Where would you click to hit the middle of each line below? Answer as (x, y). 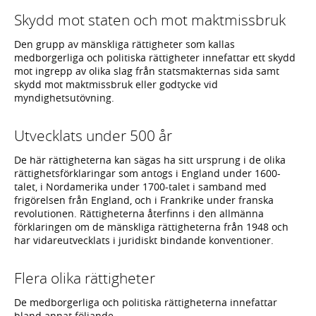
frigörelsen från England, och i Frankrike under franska (144, 200)
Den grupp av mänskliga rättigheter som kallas (124, 44)
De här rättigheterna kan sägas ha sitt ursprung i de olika (150, 160)
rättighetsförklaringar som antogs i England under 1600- (147, 174)
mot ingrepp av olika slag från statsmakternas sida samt (147, 71)
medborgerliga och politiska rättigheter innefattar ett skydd (155, 58)
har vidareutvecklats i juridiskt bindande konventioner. (144, 241)
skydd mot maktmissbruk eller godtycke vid (116, 85)
